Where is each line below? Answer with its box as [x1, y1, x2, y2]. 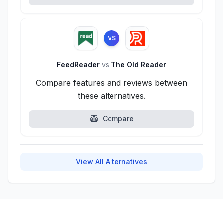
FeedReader [57, 60, 102, 69]
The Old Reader [109, 60, 166, 69]
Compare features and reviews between [36, 78, 187, 88]
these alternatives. [77, 91, 146, 101]
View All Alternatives [76, 157, 147, 166]
